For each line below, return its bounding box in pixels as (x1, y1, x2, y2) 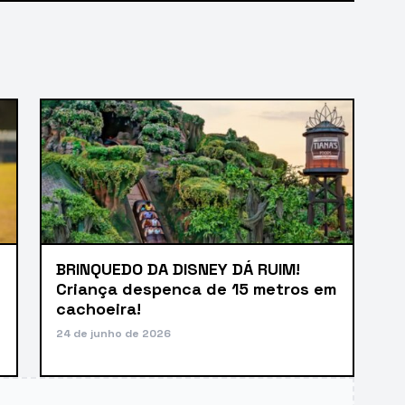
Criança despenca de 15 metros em (56, 278, 336, 299)
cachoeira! (56, 297, 141, 319)
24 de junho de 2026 (56, 325, 171, 341)
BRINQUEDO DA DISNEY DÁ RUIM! (56, 258, 300, 279)
